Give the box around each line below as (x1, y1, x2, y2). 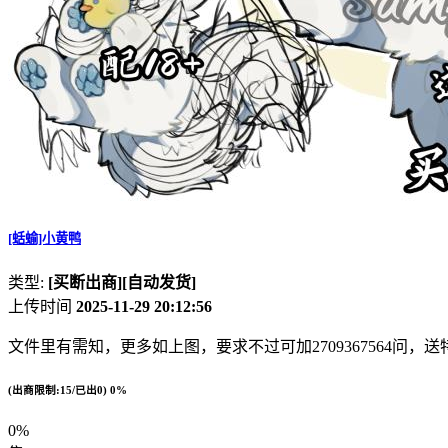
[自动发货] (122, 273, 196, 291)
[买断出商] (48, 273, 122, 291)
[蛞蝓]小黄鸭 (8, 230, 81, 246)
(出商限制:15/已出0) (8, 383, 110, 396)
